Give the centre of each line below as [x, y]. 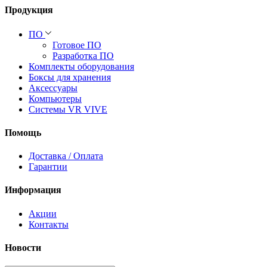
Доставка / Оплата [66, 156]
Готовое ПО [77, 45]
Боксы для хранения [70, 77]
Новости [23, 247]
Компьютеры [55, 98]
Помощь [23, 132]
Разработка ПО [83, 55]
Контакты [49, 224]
